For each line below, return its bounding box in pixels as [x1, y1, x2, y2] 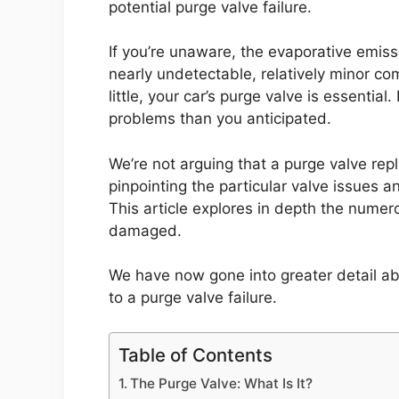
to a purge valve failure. [109, 289, 277, 307]
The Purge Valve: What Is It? [130, 374, 313, 392]
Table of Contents [118, 343, 273, 366]
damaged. [109, 221, 182, 240]
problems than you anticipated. [109, 110, 331, 128]
